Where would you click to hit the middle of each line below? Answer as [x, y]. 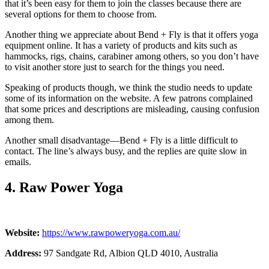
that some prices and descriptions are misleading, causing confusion [132, 109]
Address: [24, 253]
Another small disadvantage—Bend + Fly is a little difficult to [121, 140]
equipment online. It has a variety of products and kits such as [121, 45]
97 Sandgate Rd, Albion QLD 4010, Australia [131, 253]
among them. [29, 119]
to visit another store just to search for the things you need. [115, 67]
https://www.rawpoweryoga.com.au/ [111, 233]
